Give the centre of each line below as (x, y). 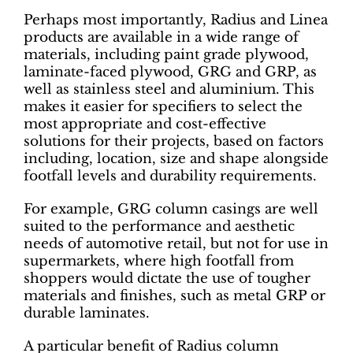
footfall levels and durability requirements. (170, 176)
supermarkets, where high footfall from (159, 262)
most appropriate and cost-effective (145, 124)
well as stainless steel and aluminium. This (169, 90)
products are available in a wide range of (161, 38)
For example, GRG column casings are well (171, 210)
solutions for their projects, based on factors (174, 142)
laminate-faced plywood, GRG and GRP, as (170, 72)
